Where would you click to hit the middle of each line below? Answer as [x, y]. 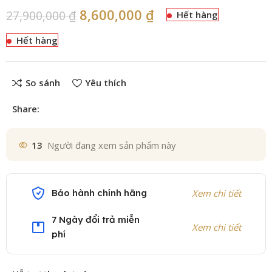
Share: [26, 108]
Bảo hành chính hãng [100, 192]
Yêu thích [105, 83]
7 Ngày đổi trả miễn [96, 219]
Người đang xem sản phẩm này [112, 145]
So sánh [42, 83]
